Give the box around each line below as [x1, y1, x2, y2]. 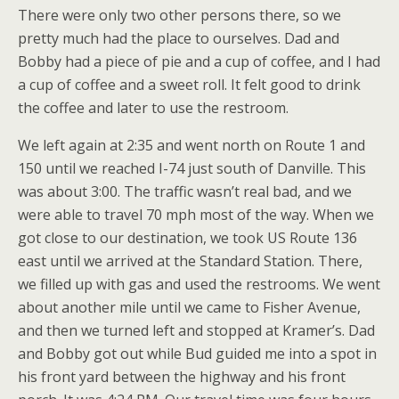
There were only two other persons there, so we [18, 5, 341, 25]
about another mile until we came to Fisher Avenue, [18, 297, 361, 317]
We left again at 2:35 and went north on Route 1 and [18, 135, 365, 155]
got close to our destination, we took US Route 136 [18, 228, 357, 248]
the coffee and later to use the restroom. [18, 98, 289, 118]
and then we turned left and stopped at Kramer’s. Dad [18, 321, 375, 340]
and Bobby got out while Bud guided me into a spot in [18, 344, 377, 363]
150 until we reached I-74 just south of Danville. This [18, 159, 366, 178]
